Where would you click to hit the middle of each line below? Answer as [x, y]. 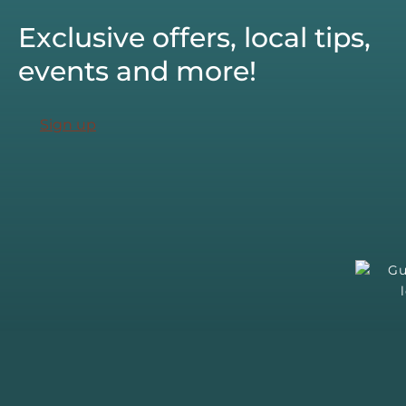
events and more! [137, 71]
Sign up [68, 124]
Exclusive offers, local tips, [194, 37]
